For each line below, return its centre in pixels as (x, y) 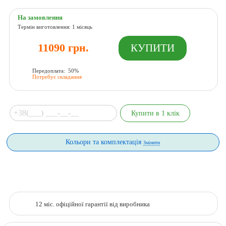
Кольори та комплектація (105, 142)
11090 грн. (64, 48)
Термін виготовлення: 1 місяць (55, 27)
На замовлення (40, 18)
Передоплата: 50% (56, 70)
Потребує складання (57, 76)
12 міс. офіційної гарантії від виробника (93, 204)
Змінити (152, 143)
